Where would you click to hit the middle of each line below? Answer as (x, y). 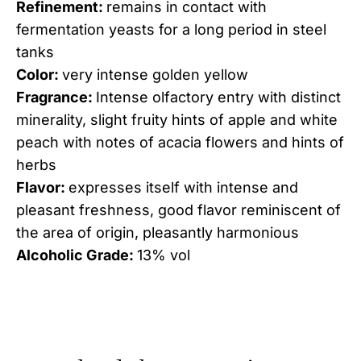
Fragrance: (56, 98)
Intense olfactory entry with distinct (218, 98)
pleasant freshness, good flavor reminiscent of (178, 210)
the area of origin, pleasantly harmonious (158, 233)
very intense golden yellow (155, 75)
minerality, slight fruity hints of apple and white (177, 120)
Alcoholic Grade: (77, 255)
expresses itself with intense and (183, 188)
